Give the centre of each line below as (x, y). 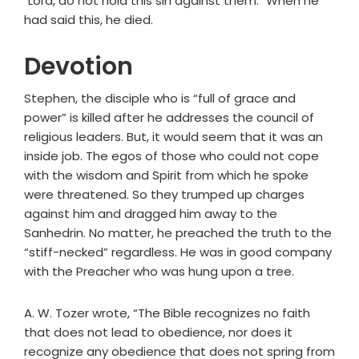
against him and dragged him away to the (151, 214)
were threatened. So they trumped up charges (164, 195)
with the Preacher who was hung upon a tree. (159, 272)
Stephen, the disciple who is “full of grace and (160, 99)
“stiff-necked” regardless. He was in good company (178, 252)
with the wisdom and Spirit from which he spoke (166, 175)
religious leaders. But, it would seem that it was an (173, 137)
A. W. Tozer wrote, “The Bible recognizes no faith (167, 313)
